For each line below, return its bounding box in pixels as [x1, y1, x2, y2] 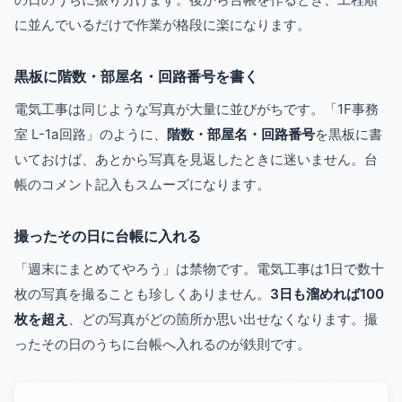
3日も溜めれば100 [270, 285, 384, 302]
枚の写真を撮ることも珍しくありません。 [14, 285, 270, 302]
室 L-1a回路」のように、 [14, 126, 167, 143]
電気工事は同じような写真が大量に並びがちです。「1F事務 [14, 100, 379, 118]
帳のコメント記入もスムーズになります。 [14, 176, 270, 193]
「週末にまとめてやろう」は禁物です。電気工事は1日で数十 [14, 260, 384, 277]
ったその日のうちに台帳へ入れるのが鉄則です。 [14, 336, 310, 353]
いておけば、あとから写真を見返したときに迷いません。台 [14, 151, 378, 168]
